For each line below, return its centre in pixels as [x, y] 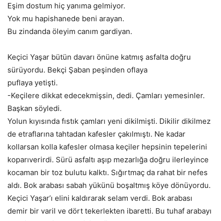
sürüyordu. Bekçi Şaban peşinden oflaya [77, 70]
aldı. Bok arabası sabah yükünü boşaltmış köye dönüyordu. [109, 185]
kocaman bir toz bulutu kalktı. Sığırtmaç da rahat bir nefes [108, 173]
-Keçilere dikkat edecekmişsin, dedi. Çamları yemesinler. [106, 96]
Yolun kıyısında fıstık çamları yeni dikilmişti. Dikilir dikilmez [109, 121]
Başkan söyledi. [35, 109]
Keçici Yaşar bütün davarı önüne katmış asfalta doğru [99, 57]
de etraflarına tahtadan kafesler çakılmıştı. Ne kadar [96, 134]
